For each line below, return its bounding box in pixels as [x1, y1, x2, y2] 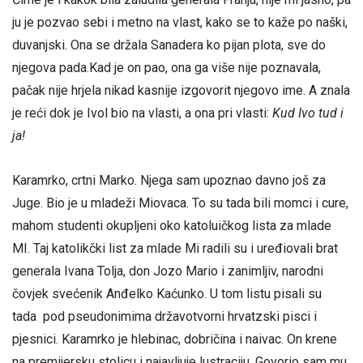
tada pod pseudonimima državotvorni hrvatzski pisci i [12, 308, 317, 324]
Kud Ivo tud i [272, 105, 344, 121]
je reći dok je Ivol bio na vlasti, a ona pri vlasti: [12, 105, 272, 121]
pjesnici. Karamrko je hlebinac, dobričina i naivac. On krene [12, 331, 337, 347]
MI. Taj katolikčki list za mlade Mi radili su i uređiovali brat [12, 240, 338, 256]
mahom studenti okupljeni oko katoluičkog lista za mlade [12, 217, 331, 233]
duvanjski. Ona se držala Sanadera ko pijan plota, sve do [12, 36, 326, 53]
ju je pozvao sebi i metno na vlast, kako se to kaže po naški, [12, 14, 348, 30]
